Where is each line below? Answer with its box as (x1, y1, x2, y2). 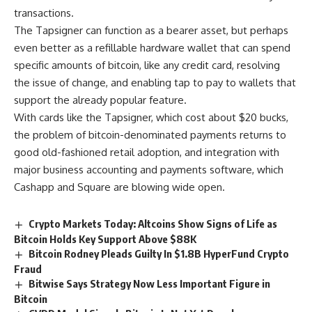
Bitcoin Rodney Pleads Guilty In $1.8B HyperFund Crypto (29, 247, 290, 260)
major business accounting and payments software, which (14, 163, 283, 177)
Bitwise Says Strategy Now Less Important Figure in (29, 277, 271, 290)
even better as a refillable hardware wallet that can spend (14, 41, 290, 55)
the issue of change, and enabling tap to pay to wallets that (14, 76, 296, 90)
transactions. (14, 6, 74, 20)
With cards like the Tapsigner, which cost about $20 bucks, (14, 111, 288, 125)
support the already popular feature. (14, 93, 187, 107)
